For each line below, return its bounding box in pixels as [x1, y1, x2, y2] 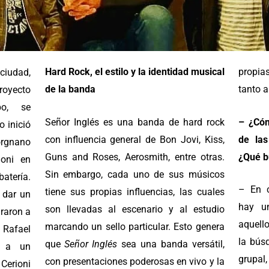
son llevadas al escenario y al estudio [44, 203, 225, 215]
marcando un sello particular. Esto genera [44, 220, 225, 232]
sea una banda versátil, [116, 238, 225, 250]
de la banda [44, 83, 95, 95]
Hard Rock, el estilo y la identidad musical [44, 66, 225, 78]
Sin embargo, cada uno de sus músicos [44, 168, 225, 180]
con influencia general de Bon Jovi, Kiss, [44, 133, 225, 145]
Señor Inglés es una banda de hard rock [44, 116, 225, 128]
